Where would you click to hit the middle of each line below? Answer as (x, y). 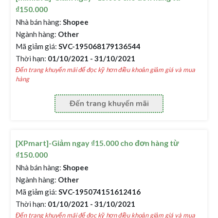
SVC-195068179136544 (99, 46)
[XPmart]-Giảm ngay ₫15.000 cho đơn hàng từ (98, 143)
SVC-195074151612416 (99, 192)
